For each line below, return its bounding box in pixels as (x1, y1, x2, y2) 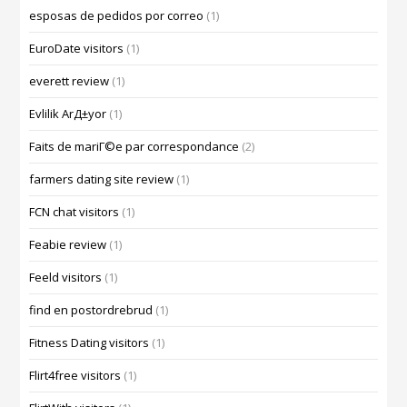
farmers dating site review (29, 171, 174, 188)
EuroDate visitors (29, 40, 124, 57)
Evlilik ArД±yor (29, 105, 107, 123)
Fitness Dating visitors (29, 334, 150, 352)
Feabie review (29, 236, 107, 253)
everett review (29, 73, 110, 90)
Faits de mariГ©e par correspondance (29, 138, 240, 155)
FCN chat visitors (29, 203, 120, 221)
